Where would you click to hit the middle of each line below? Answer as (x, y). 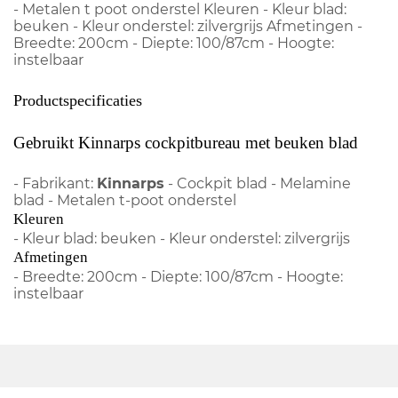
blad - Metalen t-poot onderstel (125, 200)
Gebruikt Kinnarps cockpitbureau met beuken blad (186, 142)
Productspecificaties (78, 100)
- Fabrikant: (55, 183)
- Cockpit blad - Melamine (258, 183)
